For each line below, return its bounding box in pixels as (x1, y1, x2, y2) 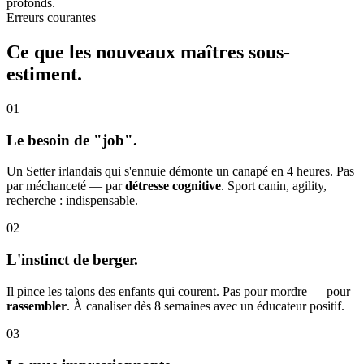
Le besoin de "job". (6, 131, 137, 149)
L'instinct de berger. (6, 251, 138, 269)
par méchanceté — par (6, 179, 125, 193)
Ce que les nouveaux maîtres (6, 41, 249, 63)
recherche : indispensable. (6, 193, 138, 208)
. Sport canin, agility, (221, 179, 327, 193)
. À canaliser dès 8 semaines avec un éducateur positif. (67, 298, 344, 313)
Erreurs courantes (6, 11, 96, 25)
